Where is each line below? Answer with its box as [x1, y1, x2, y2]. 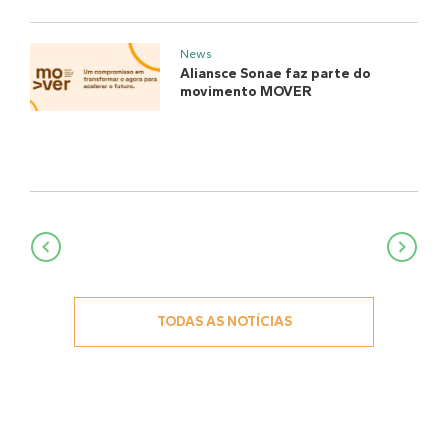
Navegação [29, 232, 153, 262]
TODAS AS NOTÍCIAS [156, 313, 292, 331]
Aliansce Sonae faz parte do [180, 64, 371, 82]
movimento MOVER [180, 82, 311, 100]
